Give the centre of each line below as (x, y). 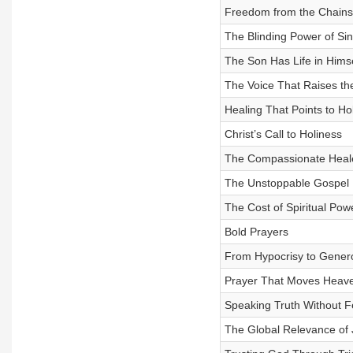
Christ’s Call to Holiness (283, 134)
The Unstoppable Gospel (286, 183)
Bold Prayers (256, 232)
